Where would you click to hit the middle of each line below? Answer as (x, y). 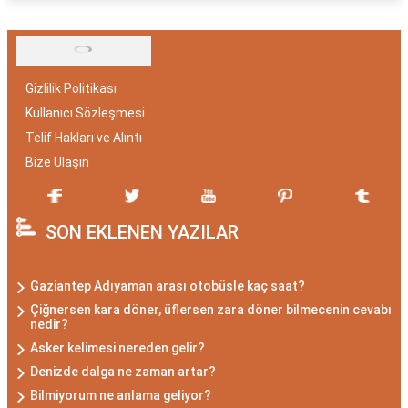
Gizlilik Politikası (71, 88)
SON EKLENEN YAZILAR (142, 232)
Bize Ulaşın (57, 162)
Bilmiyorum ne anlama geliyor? (121, 395)
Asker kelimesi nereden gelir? (117, 348)
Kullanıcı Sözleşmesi (85, 113)
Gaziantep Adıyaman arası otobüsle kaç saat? (168, 286)
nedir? (49, 324)
